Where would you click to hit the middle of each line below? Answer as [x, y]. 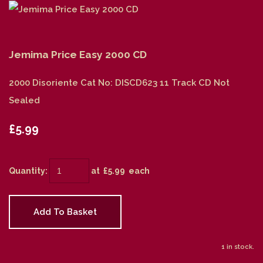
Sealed [24, 101]
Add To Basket [65, 212]
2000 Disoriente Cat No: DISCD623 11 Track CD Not [119, 83]
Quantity [27, 171]
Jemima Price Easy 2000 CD [78, 55]
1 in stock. [238, 247]
